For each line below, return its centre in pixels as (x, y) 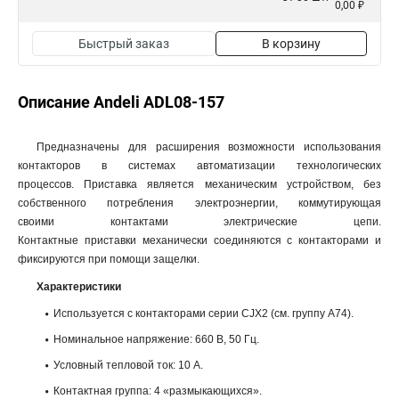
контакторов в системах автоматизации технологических (199, 166)
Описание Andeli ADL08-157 (121, 102)
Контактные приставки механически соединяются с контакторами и (199, 240)
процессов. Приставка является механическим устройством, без (199, 184)
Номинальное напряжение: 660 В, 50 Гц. (156, 339)
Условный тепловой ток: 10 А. (128, 365)
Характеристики (79, 287)
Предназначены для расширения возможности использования (209, 147)
